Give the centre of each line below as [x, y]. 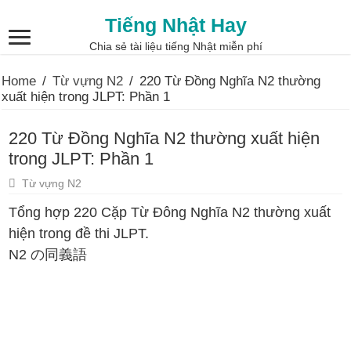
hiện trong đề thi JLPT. [79, 233]
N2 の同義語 [48, 255]
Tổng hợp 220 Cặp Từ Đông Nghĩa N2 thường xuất [170, 212]
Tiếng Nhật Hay [175, 25]
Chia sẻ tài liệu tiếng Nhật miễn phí [175, 46]
